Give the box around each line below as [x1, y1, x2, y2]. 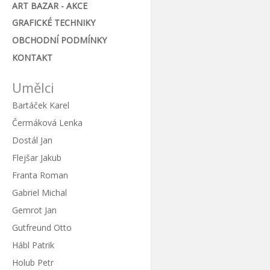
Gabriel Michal [11, 187, 67, 199]
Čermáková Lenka [11, 117, 83, 129]
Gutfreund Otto [11, 222, 72, 234]
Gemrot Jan [11, 204, 57, 216]
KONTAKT [11, 52, 52, 64]
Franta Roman [11, 169, 68, 181]
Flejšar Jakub [11, 152, 61, 164]
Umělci [11, 78, 54, 97]
